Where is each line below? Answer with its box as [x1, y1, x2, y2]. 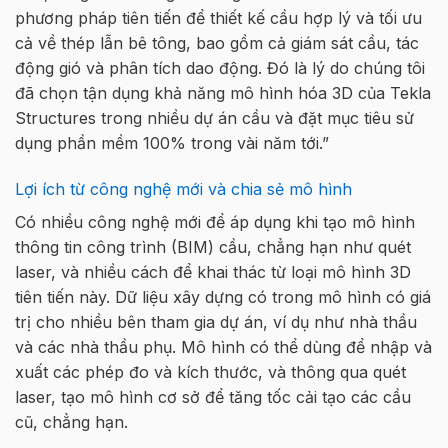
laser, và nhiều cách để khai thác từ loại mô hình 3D [15, 262, 411, 283]
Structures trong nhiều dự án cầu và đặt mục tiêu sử [15, 108, 414, 129]
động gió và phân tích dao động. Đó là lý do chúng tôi [15, 58, 425, 79]
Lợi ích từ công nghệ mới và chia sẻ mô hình [15, 179, 352, 200]
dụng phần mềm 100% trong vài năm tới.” [15, 133, 329, 154]
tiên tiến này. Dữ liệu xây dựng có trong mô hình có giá [15, 287, 431, 308]
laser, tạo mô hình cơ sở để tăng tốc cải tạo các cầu [15, 387, 411, 408]
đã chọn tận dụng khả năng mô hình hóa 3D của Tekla [15, 83, 431, 104]
